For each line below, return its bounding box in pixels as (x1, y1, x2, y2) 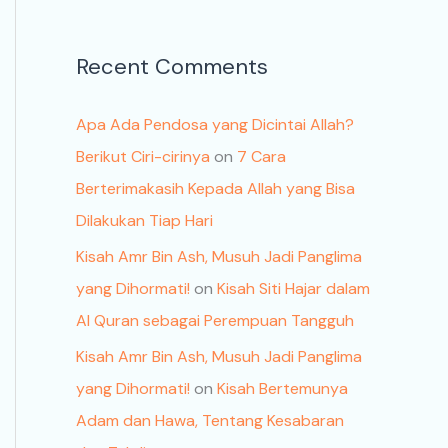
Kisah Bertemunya (217, 378, 348, 400)
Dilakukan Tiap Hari (76, 210, 213, 232)
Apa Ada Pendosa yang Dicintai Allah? (76, 114, 354, 136)
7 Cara (237, 146, 286, 168)
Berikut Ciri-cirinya (76, 146, 210, 168)
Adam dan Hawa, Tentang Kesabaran (76, 410, 344, 432)
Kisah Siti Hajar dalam (217, 278, 370, 300)
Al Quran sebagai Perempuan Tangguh (76, 310, 354, 332)
